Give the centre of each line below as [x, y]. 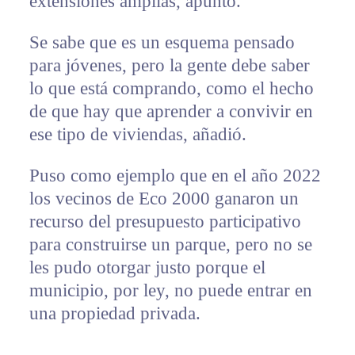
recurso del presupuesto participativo [165, 221]
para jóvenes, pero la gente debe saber [169, 65]
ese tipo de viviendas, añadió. [137, 134]
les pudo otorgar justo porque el [147, 267]
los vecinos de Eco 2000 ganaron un [164, 198]
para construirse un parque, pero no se [170, 244]
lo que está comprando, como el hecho [171, 88]
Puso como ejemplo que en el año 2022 [175, 175]
